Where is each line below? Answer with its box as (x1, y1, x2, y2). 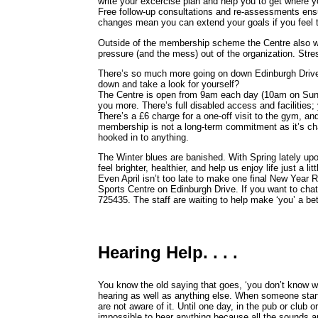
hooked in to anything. (98, 131, 189, 143)
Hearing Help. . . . (98, 242, 238, 262)
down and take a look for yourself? (98, 78, 239, 89)
